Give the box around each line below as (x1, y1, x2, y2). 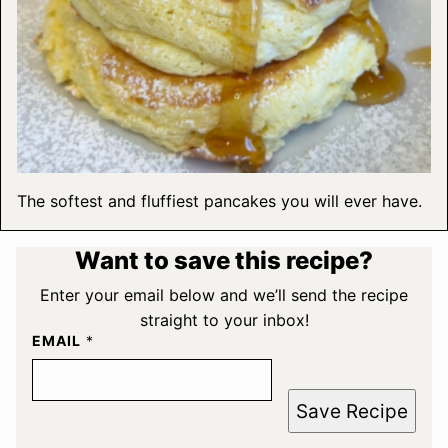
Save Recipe (296, 399, 408, 423)
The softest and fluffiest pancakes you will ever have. (17, 191, 422, 212)
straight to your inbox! (139, 310, 309, 331)
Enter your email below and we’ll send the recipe (40, 285, 408, 306)
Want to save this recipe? (75, 246, 373, 276)
